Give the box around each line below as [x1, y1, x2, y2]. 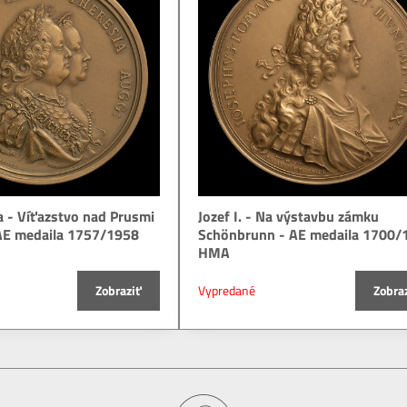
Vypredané [197, 281, 255, 301]
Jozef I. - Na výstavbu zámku [197, 205, 379, 228]
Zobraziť [94, 281, 142, 301]
